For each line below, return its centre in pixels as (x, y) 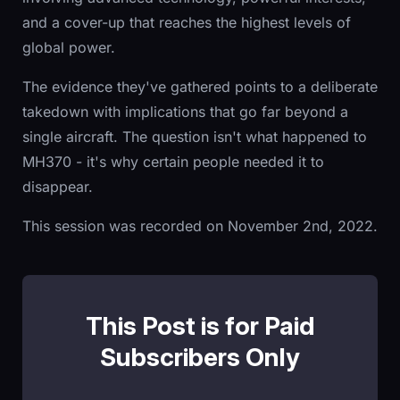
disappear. (58, 187)
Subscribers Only (200, 358)
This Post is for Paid (200, 326)
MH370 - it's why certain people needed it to (173, 162)
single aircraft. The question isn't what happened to (195, 137)
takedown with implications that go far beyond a (185, 112)
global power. (69, 48)
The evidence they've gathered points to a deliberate (200, 87)
